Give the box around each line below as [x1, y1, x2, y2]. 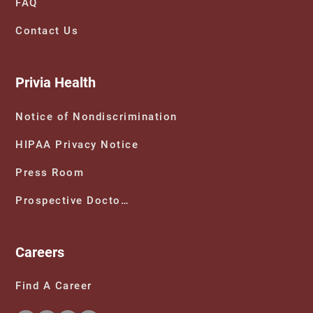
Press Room [15, 166, 85, 179]
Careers [15, 243, 65, 261]
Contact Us [15, 24, 79, 38]
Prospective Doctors [120, 194, 129, 207]
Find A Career [15, 279, 92, 293]
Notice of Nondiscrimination [15, 110, 177, 123]
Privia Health [15, 74, 96, 92]
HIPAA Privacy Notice [15, 138, 139, 151]
